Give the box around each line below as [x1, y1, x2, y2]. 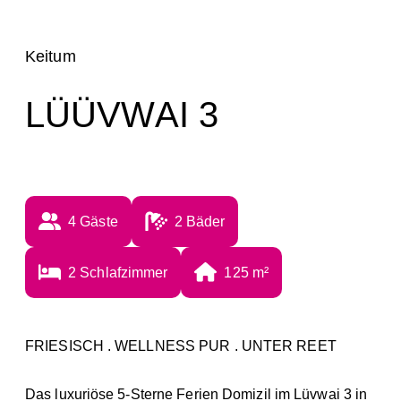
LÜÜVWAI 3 [25, 94, 218, 134]
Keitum [25, 47, 76, 65]
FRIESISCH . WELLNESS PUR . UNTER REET [25, 337, 337, 354]
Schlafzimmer [80, 264, 168, 280]
